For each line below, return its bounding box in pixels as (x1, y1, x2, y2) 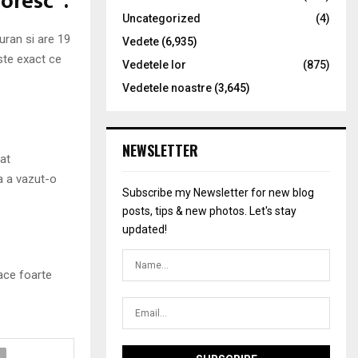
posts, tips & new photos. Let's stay (122, 205, 296, 217)
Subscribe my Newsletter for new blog (122, 186, 314, 199)
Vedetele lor (122, 58, 186, 71)
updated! (122, 223, 167, 236)
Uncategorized (122, 12, 201, 25)
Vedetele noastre (122, 82, 212, 94)
